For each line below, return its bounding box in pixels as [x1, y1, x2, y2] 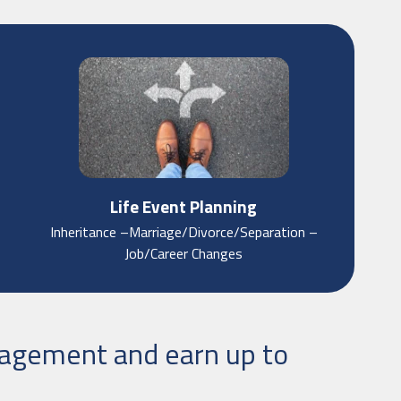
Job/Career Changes [124, 242, 243, 264]
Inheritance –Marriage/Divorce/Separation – [49, 220, 318, 243]
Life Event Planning [110, 192, 258, 219]
